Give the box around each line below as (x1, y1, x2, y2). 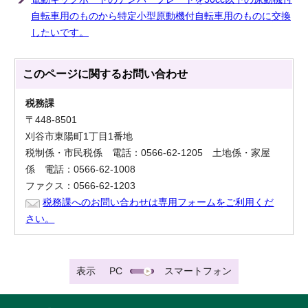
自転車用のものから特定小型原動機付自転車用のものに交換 (31, 11, 291, 22)
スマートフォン (164, 266, 232, 277)
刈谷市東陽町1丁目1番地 (25, 131, 133, 142)
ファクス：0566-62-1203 (25, 181, 136, 192)
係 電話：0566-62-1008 (25, 164, 136, 175)
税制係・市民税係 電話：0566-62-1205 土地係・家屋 (25, 148, 271, 159)
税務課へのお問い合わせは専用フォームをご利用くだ (43, 197, 274, 208)
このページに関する (23, 67, 122, 81)
